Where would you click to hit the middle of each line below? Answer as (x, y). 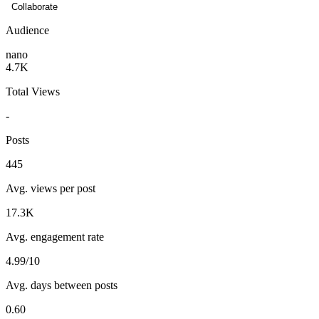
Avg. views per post (51, 188)
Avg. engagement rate (55, 236)
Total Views (33, 91)
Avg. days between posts (62, 285)
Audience (27, 30)
